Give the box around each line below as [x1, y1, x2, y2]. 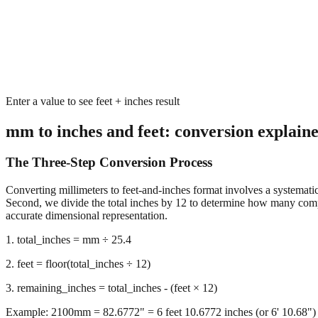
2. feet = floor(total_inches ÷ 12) [6, 258, 150, 270]
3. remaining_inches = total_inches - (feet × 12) [6, 282, 217, 295]
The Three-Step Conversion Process [6, 155, 212, 170]
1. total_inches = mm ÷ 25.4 [6, 234, 131, 246]
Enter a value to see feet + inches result [6, 94, 180, 107]
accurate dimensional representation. [6, 209, 168, 222]
